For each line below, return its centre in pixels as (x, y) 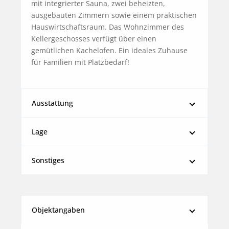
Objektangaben (58, 210)
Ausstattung (52, 103)
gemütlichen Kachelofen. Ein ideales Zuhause (109, 51)
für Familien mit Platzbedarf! (80, 62)
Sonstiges (48, 161)
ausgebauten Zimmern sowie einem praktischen (114, 15)
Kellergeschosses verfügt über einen (94, 39)
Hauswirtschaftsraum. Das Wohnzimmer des (108, 27)
